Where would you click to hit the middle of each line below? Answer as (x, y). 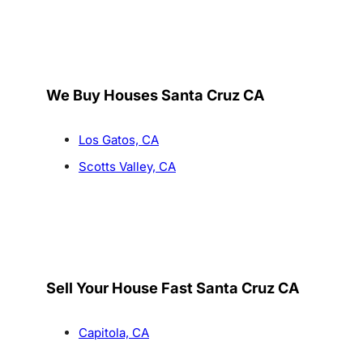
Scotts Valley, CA (127, 167)
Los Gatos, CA (118, 140)
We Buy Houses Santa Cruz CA (155, 95)
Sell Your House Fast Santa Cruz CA (173, 288)
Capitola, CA (113, 333)
